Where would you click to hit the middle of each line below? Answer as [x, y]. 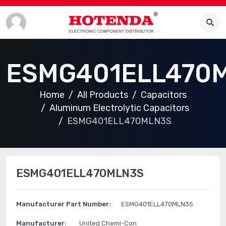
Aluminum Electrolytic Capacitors [119, 108]
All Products [103, 95]
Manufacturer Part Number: [64, 204]
